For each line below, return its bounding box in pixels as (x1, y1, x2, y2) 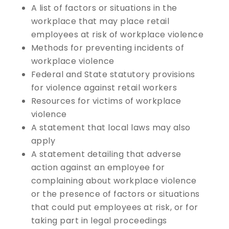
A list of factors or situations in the (31, 2, 177, 14)
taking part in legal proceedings (31, 214, 167, 226)
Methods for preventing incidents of (31, 41, 185, 54)
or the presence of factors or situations (31, 188, 200, 200)
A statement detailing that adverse (31, 148, 181, 160)
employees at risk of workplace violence (31, 28, 204, 40)
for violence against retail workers (31, 81, 177, 94)
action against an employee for (31, 161, 165, 173)
